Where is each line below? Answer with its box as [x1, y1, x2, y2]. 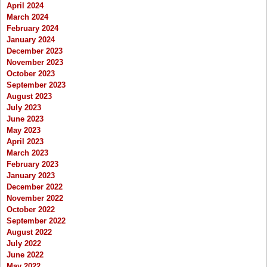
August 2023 [7, 91, 52, 101]
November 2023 [7, 57, 63, 67]
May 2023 [7, 125, 41, 135]
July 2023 [7, 103, 41, 112]
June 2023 [7, 114, 44, 123]
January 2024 [7, 35, 55, 44]
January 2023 [7, 170, 55, 180]
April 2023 [7, 136, 44, 146]
